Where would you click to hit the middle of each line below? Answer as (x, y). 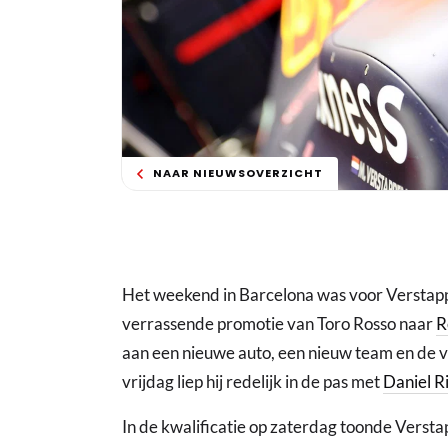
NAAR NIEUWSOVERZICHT (238, 173)
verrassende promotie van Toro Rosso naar (279, 324)
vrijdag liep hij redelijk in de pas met (252, 382)
